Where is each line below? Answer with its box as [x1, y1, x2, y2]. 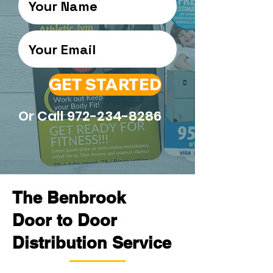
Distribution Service [12, 233, 171, 252]
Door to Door [12, 210, 117, 230]
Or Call [18, 107, 67, 126]
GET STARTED [49, 74, 161, 94]
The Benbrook [12, 188, 126, 207]
